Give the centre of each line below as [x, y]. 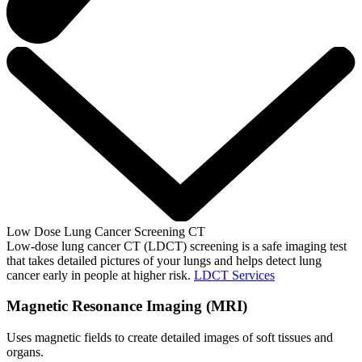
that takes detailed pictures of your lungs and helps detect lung [164, 260]
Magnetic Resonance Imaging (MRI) [127, 306]
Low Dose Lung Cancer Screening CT [106, 231]
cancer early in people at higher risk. [100, 275]
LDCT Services [234, 275]
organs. [25, 352]
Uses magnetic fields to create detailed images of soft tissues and [170, 338]
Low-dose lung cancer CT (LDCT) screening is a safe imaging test [177, 246]
